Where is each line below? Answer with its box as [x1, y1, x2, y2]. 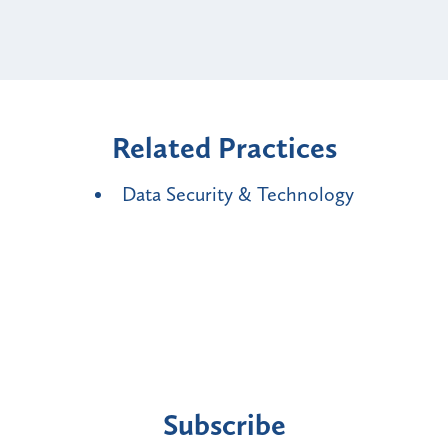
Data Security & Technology [121, 182, 354, 207]
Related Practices [111, 130, 337, 167]
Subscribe [162, 407, 286, 444]
